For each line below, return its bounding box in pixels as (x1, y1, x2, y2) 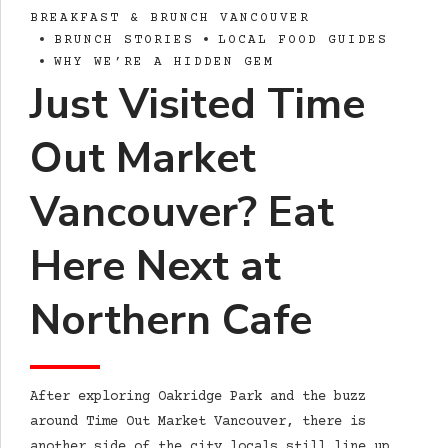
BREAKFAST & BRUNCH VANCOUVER (30, 10, 310, 25)
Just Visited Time (30, 75, 365, 133)
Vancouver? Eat (30, 183, 334, 241)
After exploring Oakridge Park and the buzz (30, 389, 366, 406)
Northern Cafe (30, 291, 312, 349)
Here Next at (30, 237, 281, 295)
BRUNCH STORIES (54, 32, 194, 47)
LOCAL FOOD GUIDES (218, 32, 388, 47)
